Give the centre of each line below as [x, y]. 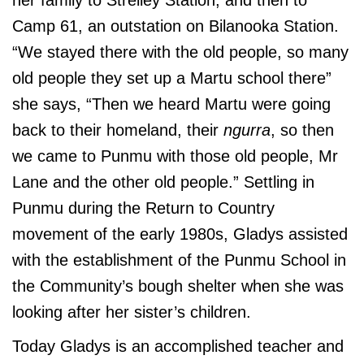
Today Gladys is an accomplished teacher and [178, 347]
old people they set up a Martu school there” [172, 78]
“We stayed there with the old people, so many [180, 52]
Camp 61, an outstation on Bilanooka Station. [175, 26]
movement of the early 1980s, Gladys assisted [180, 234]
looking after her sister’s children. [132, 312]
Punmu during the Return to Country [143, 208]
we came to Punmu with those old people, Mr [175, 156]
